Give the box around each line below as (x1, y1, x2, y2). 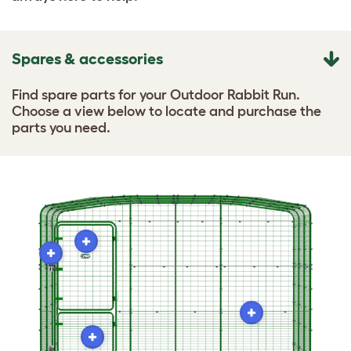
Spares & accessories (12, 50, 163, 67)
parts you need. (12, 120, 110, 136)
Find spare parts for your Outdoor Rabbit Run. (12, 87, 300, 103)
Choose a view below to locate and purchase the (12, 103, 321, 119)
